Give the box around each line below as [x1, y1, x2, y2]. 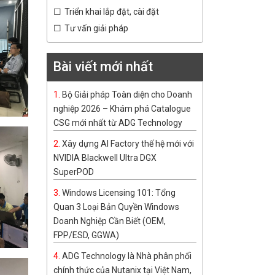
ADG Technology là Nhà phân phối [62, 251, 192, 261]
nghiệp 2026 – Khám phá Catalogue [53, 104, 191, 114]
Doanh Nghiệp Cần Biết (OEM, [53, 216, 166, 227]
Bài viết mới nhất [53, 59, 153, 75]
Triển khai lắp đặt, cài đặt [64, 7, 159, 17]
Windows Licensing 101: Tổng [62, 188, 176, 198]
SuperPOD [53, 167, 94, 177]
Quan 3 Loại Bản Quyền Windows [53, 202, 179, 212]
